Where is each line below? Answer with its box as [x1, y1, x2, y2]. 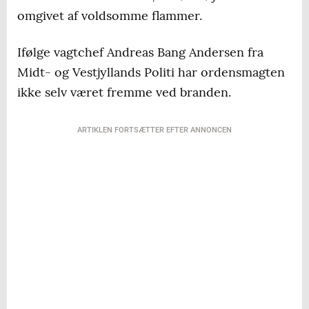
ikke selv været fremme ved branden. [17, 84, 231, 100]
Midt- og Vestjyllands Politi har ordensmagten [17, 64, 285, 80]
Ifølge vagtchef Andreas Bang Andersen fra [17, 44, 263, 60]
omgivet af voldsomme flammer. [17, 8, 202, 23]
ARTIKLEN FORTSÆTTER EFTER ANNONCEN [77, 126, 232, 134]
